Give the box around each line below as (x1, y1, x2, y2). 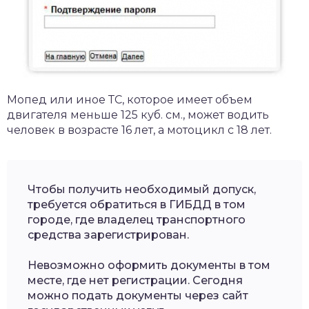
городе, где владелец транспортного (28, 213, 246, 227)
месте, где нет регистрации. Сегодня (28, 274, 243, 288)
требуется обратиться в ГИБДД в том (28, 198, 246, 212)
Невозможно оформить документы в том (28, 259, 270, 272)
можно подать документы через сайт (28, 289, 248, 303)
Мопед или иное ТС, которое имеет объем (7, 93, 252, 107)
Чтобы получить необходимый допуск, (28, 183, 256, 197)
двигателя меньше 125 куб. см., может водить (7, 108, 269, 122)
